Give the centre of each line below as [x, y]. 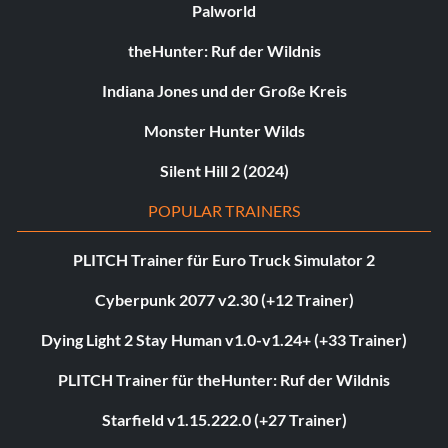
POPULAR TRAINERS [224, 210]
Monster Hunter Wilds [224, 130]
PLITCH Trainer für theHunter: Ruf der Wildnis [224, 379]
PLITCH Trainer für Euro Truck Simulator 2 [224, 259]
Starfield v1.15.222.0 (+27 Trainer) [224, 419]
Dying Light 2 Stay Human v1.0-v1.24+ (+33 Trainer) [224, 339]
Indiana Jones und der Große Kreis [224, 90]
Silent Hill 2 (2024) [224, 170]
